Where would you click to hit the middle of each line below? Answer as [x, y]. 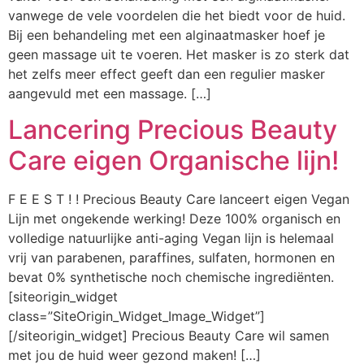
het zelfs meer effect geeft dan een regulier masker [167, 74]
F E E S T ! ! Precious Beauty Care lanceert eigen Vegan [179, 199]
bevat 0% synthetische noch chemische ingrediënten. [171, 277]
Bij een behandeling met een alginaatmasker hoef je [167, 35]
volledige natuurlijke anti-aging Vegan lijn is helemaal [171, 238]
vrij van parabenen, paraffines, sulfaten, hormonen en [171, 258]
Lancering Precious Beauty [173, 130]
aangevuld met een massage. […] [110, 93]
